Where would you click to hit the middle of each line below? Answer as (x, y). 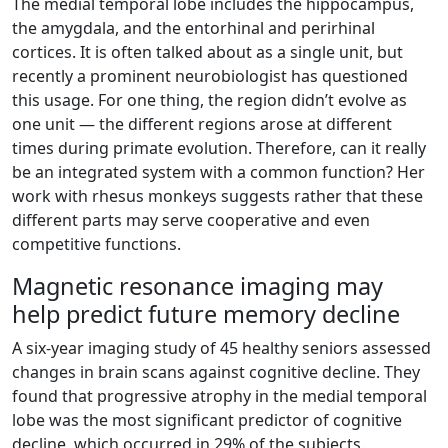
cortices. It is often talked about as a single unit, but (207, 52)
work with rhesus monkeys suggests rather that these (217, 196)
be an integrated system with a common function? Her (218, 172)
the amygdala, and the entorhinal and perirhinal (193, 28)
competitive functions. (96, 244)
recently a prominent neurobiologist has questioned (210, 76)
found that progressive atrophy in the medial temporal (219, 396)
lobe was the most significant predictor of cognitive (207, 420)
